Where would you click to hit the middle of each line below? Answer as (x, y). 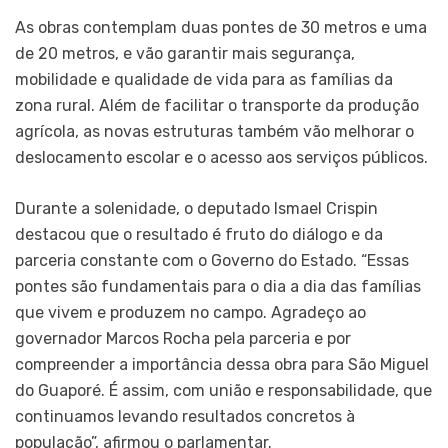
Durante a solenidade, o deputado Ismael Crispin (196, 208)
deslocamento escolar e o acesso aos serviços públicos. (221, 157)
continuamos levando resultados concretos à (185, 416)
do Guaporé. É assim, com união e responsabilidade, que (223, 390)
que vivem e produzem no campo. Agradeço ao (190, 312)
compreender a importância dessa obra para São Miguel (222, 364)
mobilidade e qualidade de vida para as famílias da (204, 79)
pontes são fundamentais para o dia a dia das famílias (218, 286)
